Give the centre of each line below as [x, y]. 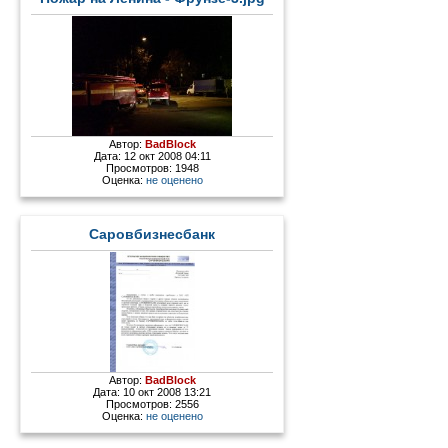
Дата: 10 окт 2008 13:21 [152, 391]
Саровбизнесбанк [152, 234]
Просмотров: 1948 [152, 168]
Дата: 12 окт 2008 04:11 [152, 156]
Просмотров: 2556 [152, 403]
